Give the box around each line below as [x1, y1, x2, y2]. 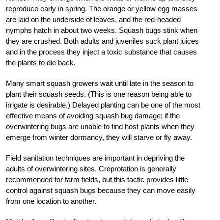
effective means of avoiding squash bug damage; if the [6, 111, 180, 120]
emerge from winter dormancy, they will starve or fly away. [6, 133, 192, 141]
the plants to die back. [6, 58, 78, 67]
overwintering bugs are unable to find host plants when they [6, 122, 194, 131]
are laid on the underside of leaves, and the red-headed [6, 15, 181, 24]
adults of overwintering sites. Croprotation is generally [6, 164, 176, 173]
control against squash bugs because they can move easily [6, 186, 195, 194]
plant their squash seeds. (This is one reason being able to [6, 89, 192, 98]
